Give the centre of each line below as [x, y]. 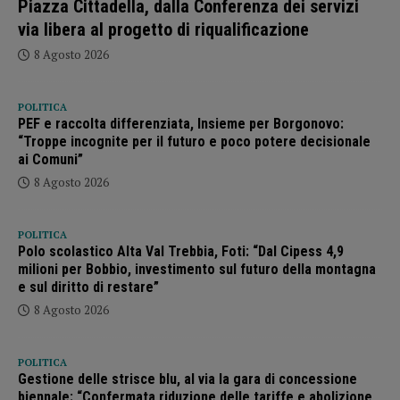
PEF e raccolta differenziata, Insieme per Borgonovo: [181, 123]
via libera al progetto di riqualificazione [163, 29]
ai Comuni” [50, 159]
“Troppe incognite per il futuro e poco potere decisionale [194, 141]
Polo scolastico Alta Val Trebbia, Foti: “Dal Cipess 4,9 [181, 251]
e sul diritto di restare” [88, 287]
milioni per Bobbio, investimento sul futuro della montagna [197, 269]
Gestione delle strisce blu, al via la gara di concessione [187, 379]
